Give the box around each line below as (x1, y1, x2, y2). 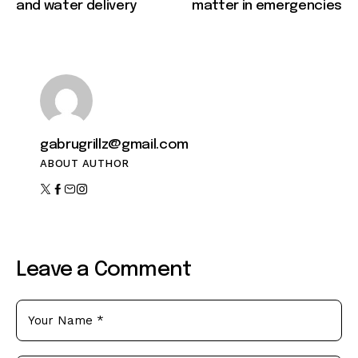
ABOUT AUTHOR (40, 157, 129, 169)
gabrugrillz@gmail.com (40, 137, 189, 152)
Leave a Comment (16, 258, 192, 280)
